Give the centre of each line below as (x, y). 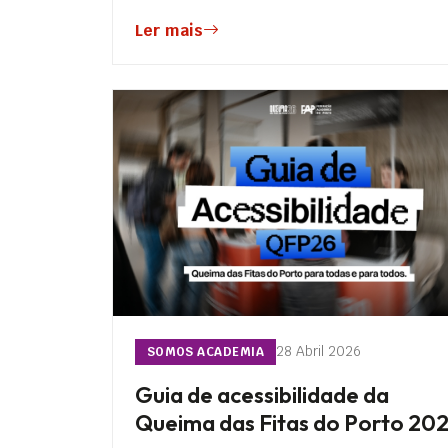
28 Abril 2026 (318, 351)
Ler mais (169, 30)
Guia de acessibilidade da (262, 394)
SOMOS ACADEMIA (205, 351)
